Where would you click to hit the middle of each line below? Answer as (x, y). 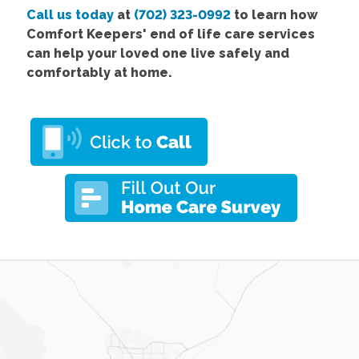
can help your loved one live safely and (157, 53)
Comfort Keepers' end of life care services (170, 34)
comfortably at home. (99, 72)
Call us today (70, 14)
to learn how (274, 14)
